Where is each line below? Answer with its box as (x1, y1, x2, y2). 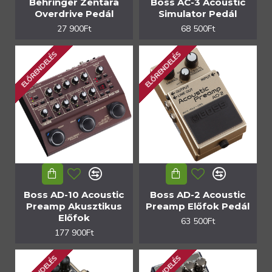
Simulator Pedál (158, 7, 237, 19)
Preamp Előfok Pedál (146, 200, 250, 212)
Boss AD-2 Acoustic (150, 188, 246, 200)
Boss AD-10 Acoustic (24, 188, 124, 200)
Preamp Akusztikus (25, 200, 122, 212)
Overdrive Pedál (34, 7, 114, 19)
